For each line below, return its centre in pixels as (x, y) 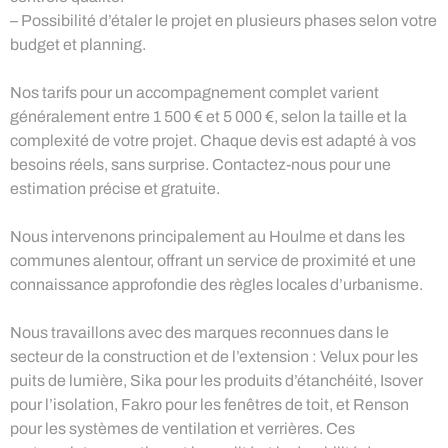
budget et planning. (78, 44)
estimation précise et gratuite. (115, 188)
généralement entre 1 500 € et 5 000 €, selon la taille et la (208, 116)
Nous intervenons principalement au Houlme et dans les (207, 236)
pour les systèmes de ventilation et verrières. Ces (182, 428)
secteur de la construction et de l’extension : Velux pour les (214, 356)
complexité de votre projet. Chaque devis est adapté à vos (213, 140)
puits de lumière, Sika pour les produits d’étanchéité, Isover (216, 380)
